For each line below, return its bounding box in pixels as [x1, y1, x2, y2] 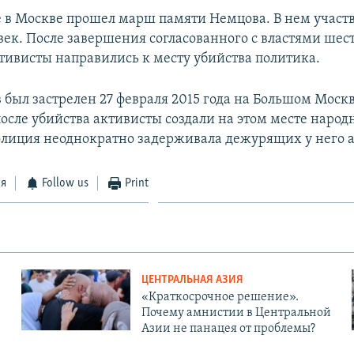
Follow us [42, 176, 89, 190]
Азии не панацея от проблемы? [141, 322, 315, 335]
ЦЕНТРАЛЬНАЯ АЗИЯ [141, 273, 243, 286]
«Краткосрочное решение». [141, 290, 299, 303]
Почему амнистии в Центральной [141, 306, 331, 319]
